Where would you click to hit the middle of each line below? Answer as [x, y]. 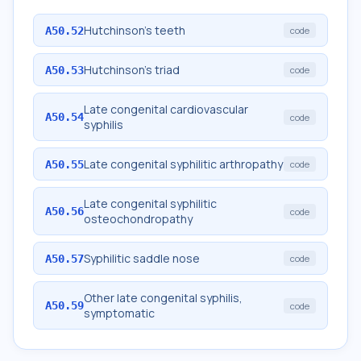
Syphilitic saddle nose [142, 258]
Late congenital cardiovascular [166, 109]
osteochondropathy [138, 219]
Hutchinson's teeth [135, 30]
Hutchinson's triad [132, 70]
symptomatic [119, 313]
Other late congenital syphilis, [163, 298]
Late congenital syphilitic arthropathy [183, 164]
